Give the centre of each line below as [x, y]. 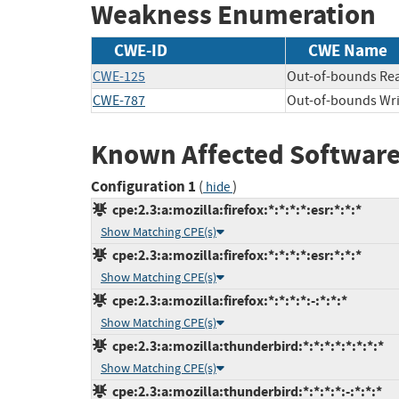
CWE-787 [119, 100]
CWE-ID [141, 50]
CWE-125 [119, 76]
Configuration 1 [143, 187]
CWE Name [348, 50]
